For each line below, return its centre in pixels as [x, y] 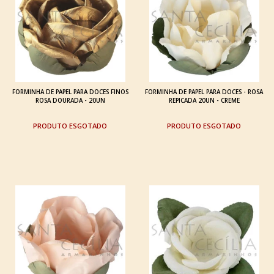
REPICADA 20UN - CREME [204, 101]
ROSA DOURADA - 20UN [70, 101]
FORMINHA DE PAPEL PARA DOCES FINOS [70, 92]
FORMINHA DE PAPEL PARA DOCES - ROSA [204, 92]
